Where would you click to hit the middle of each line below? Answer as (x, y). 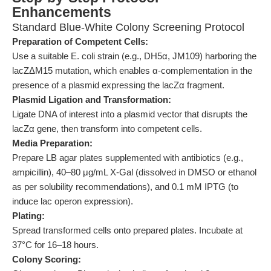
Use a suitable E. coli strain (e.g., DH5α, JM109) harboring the (134, 56)
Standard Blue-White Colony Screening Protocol (128, 27)
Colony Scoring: (47, 259)
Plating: (28, 216)
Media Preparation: (52, 143)
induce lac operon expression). (73, 201)
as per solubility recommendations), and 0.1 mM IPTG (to (125, 187)
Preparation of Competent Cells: (80, 41)
